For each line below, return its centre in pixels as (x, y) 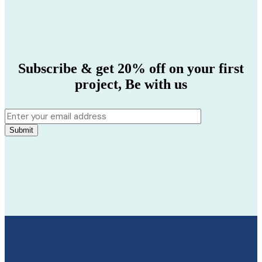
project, (100, 85)
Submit (21, 130)
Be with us (156, 85)
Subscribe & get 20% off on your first (131, 69)
